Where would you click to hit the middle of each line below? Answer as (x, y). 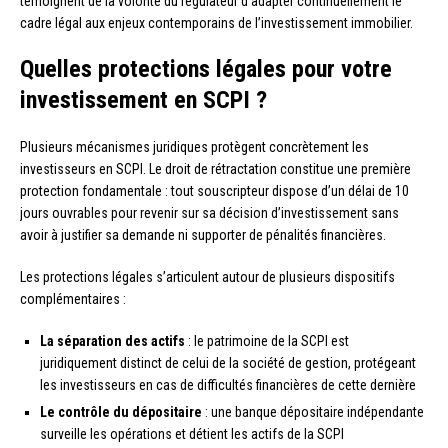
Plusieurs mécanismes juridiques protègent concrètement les (194, 146)
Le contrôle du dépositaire (121, 411)
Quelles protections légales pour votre (206, 68)
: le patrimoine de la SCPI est (267, 340)
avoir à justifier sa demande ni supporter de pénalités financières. (203, 234)
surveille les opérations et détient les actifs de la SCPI (192, 433)
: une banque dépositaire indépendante (313, 411)
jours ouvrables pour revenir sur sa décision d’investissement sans (209, 212)
